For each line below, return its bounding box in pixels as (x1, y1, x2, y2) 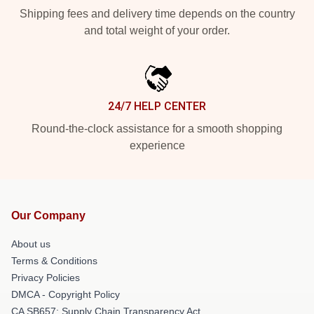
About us (11, 238, 50, 250)
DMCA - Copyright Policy (11, 288, 120, 300)
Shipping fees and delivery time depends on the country (19, 7, 295, 20)
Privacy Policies (11, 271, 80, 283)
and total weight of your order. (84, 24, 230, 36)
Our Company (11, 209, 86, 221)
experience (129, 139, 185, 151)
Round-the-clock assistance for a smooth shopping (32, 122, 282, 135)
